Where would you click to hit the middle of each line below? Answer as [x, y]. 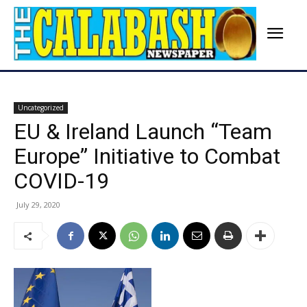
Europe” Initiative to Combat [147, 157]
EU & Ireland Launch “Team [143, 132]
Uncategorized [41, 108]
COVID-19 [64, 181]
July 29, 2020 [38, 205]
